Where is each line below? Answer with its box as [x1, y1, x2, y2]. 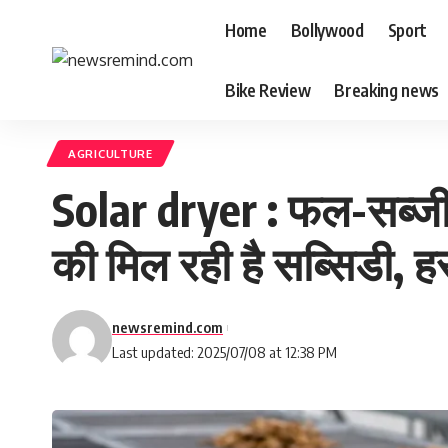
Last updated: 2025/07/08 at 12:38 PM [112, 343, 337, 361]
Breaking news [334, 78, 439, 101]
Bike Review [225, 78, 311, 101]
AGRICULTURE [68, 146, 153, 161]
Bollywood [290, 18, 364, 41]
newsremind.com [112, 318, 223, 336]
